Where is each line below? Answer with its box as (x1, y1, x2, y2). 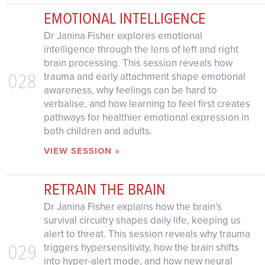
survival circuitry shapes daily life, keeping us (43, 213, 241, 228)
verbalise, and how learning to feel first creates (43, 96, 250, 111)
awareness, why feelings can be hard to (43, 82, 217, 98)
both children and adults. (43, 123, 152, 138)
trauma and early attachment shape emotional (43, 69, 245, 84)
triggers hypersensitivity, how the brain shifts (43, 240, 239, 256)
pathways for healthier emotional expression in (43, 109, 249, 125)
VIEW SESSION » (43, 144, 120, 157)
